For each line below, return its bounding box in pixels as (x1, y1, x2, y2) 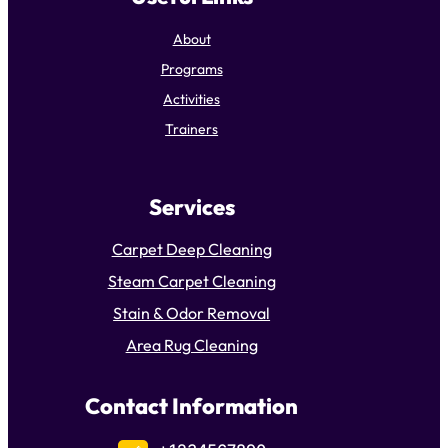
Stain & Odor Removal (113, 303, 271, 324)
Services (148, 193, 235, 222)
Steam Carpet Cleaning (107, 271, 276, 292)
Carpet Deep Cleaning (111, 239, 272, 260)
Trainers (165, 119, 219, 138)
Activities (163, 89, 221, 108)
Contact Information (85, 392, 299, 421)
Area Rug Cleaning (125, 335, 258, 356)
